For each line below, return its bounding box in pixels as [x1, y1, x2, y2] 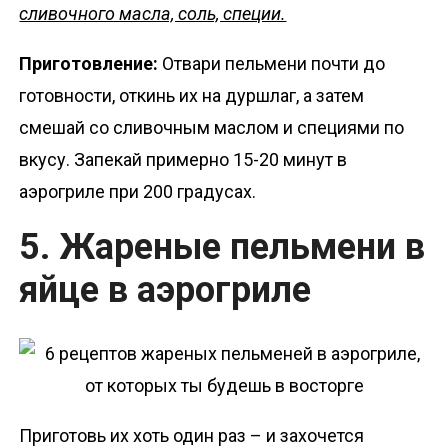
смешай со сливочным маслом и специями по [19, 117, 405, 139]
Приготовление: [19, 53, 163, 75]
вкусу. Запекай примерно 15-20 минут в [19, 149, 348, 171]
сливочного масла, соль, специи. [19, 3, 287, 25]
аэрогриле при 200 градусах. [19, 181, 257, 203]
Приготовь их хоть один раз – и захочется [19, 424, 365, 446]
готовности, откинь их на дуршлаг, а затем [19, 85, 365, 107]
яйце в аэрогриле [19, 269, 312, 312]
